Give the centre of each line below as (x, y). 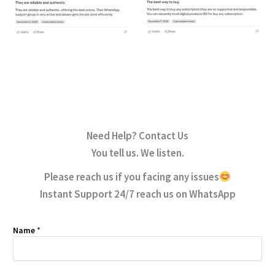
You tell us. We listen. (137, 153)
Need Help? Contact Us (137, 136)
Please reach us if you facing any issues (131, 177)
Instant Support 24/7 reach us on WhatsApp (137, 194)
